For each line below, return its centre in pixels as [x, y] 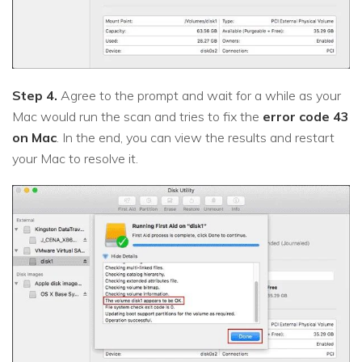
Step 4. [35, 95]
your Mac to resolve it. [75, 158]
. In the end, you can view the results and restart [196, 137]
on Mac [34, 137]
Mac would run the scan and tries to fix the [137, 116]
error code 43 [306, 116]
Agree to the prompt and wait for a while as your [199, 95]
